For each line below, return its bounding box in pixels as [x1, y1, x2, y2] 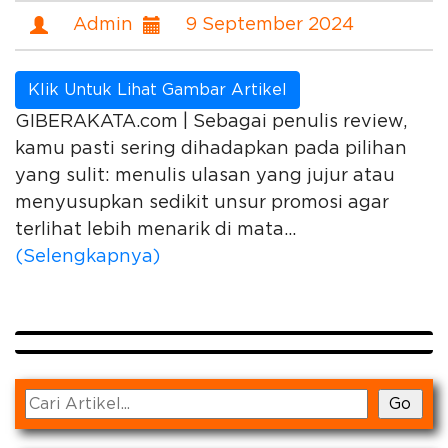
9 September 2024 [186, 16, 354, 34]
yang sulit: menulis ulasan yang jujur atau [15, 167, 395, 185]
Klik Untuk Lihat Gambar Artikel [28, 82, 287, 98]
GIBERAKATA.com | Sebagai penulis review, [15, 113, 407, 131]
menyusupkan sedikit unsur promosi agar [15, 194, 389, 212]
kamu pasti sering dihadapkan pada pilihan [15, 140, 407, 158]
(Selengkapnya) [15, 248, 160, 266]
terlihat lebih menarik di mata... [15, 221, 296, 239]
